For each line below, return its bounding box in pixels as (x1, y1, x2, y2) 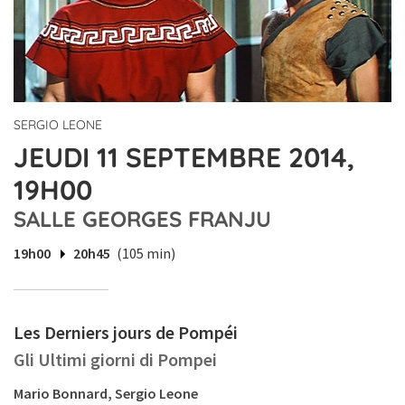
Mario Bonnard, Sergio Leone (14, 384, 198, 403)
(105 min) (117, 244, 175, 263)
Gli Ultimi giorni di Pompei (14, 348, 217, 372)
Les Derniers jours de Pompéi (14, 321, 238, 344)
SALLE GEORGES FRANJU (14, 205, 271, 233)
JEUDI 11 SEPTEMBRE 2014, (14, 140, 354, 175)
